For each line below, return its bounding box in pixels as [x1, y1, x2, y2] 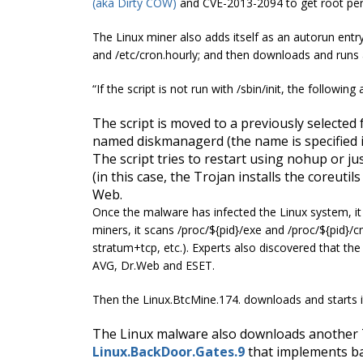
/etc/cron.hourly [115, 46, 198, 62]
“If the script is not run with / [92, 80, 241, 96]
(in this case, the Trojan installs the [92, 167, 308, 186]
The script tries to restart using [92, 149, 287, 168]
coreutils [308, 167, 361, 186]
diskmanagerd [137, 131, 224, 150]
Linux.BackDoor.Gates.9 [92, 342, 245, 361]
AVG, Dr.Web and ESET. [92, 257, 215, 273]
